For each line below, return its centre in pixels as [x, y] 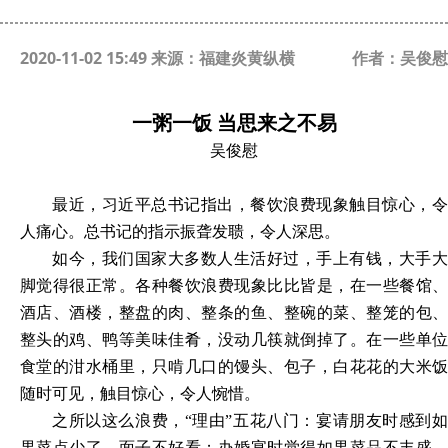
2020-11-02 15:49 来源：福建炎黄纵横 [157, 58]
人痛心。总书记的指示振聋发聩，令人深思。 [180, 231]
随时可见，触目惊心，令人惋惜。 [140, 393]
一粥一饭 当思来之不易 [234, 123]
